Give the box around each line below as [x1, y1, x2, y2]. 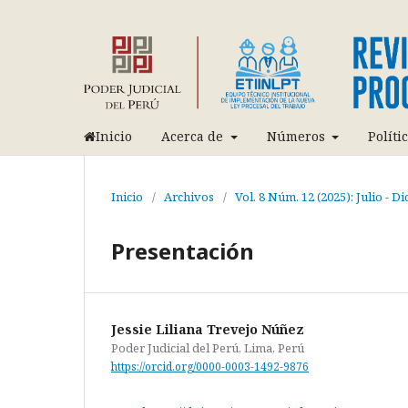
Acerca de [161, 127, 227, 145]
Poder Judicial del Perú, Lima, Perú [111, 339, 304, 356]
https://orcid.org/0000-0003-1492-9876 [111, 358, 309, 374]
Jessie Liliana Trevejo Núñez [111, 320, 304, 338]
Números [266, 127, 329, 145]
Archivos [164, 188, 214, 205]
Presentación [111, 235, 254, 266]
